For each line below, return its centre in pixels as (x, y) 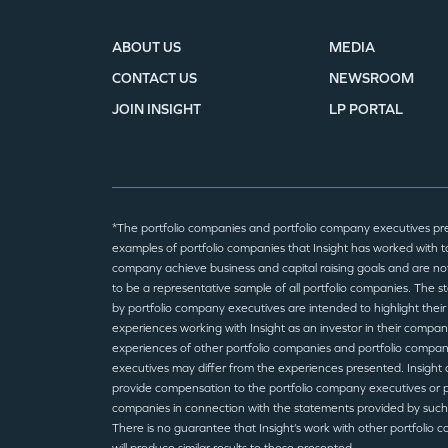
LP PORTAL (366, 109)
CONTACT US (154, 78)
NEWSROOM (371, 78)
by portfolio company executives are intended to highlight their (279, 308)
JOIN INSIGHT (156, 109)
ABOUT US (146, 47)
